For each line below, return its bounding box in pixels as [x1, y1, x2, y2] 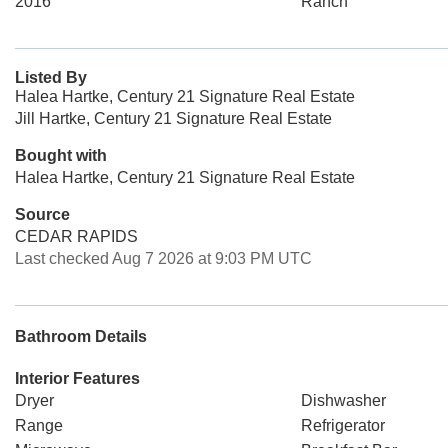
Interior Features [15, 370, 140, 387]
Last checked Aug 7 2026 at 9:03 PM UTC [15, 250, 312, 267]
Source [15, 206, 70, 223]
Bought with [15, 147, 107, 164]
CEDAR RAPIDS [15, 228, 138, 245]
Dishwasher [300, 392, 386, 409]
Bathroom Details [15, 328, 147, 345]
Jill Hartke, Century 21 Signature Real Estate [15, 110, 332, 127]
